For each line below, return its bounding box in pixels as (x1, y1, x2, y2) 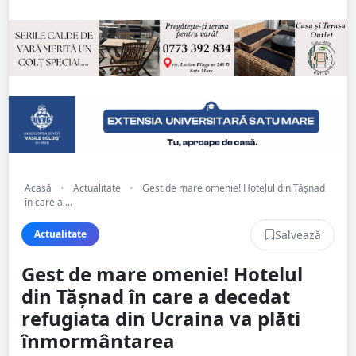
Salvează (275, 226, 321, 242)
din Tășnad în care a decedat (21, 282, 290, 309)
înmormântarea (21, 327, 175, 354)
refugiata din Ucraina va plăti (21, 304, 300, 331)
